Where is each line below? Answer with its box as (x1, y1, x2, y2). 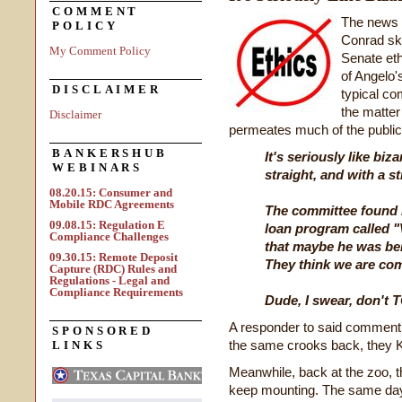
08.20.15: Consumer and (49, 186, 172, 199)
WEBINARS (52, 161, 144, 174)
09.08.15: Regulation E (49, 218, 165, 232)
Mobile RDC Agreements (49, 197, 174, 211)
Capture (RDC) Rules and (49, 262, 177, 275)
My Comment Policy (49, 44, 151, 57)
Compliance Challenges (49, 230, 169, 243)
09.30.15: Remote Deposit (49, 250, 178, 264)
